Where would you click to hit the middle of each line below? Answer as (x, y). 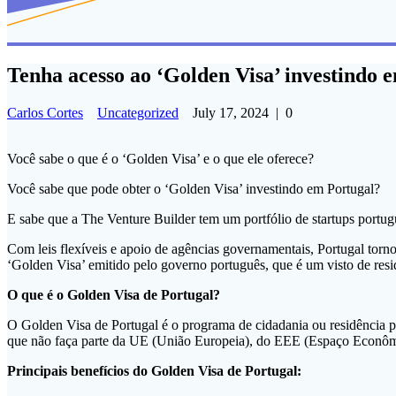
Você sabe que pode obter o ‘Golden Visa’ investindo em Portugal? (194, 189)
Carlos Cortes (45, 113)
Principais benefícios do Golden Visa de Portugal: (154, 371)
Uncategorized (138, 113)
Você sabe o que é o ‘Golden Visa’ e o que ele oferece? (160, 159)
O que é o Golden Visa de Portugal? (114, 295)
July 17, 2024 (231, 113)
